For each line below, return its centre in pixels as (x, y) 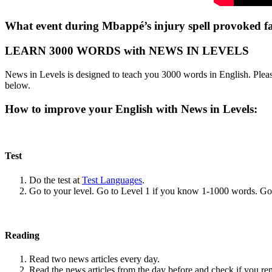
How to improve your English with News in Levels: (133, 109)
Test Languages (112, 180)
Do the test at (56, 180)
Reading (22, 236)
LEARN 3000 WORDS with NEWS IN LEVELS (127, 51)
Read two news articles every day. (94, 259)
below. (18, 85)
